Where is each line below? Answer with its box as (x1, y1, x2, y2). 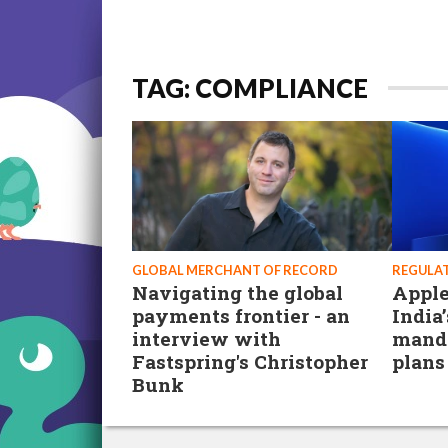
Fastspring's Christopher (132, 349, 368, 374)
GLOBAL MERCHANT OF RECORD (132, 262, 338, 278)
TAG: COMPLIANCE (132, 73, 368, 103)
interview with (132, 326, 281, 351)
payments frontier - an (132, 303, 350, 328)
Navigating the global (132, 280, 343, 305)
